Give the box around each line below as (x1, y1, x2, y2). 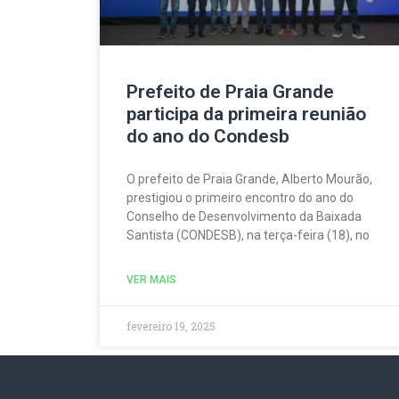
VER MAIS (126, 273, 176, 287)
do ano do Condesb (126, 126, 289, 148)
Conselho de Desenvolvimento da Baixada (126, 209, 362, 224)
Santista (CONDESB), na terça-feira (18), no (126, 228, 370, 243)
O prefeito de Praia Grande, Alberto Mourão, (126, 172, 372, 187)
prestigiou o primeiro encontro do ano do (126, 191, 354, 206)
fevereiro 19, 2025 (126, 319, 216, 334)
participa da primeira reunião (126, 103, 366, 126)
